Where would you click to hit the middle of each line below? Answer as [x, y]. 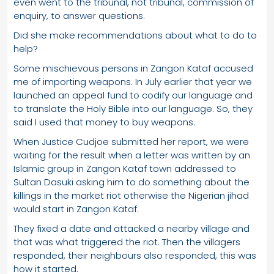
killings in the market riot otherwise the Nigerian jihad [131, 195]
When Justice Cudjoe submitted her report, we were [131, 141]
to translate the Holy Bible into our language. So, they [133, 108]
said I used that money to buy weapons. [104, 122]
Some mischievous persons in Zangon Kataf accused [133, 68]
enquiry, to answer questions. [79, 15]
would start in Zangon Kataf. [76, 209]
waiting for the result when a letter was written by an [132, 155]
